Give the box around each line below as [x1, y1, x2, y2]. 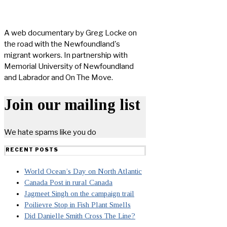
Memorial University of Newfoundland [4, 62, 134, 71]
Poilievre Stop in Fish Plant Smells [24, 200, 131, 209]
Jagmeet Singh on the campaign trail [24, 189, 134, 198]
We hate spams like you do [4, 127, 96, 137]
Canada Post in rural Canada [24, 178, 112, 186]
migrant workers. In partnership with [4, 51, 128, 60]
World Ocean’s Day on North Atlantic [24, 167, 142, 175]
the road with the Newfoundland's [4, 40, 120, 49]
